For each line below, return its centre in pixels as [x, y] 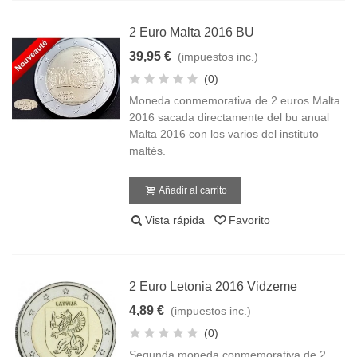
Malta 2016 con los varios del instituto [224, 134]
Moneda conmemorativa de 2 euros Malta [235, 100]
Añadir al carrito [193, 190]
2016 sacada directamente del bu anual [229, 117]
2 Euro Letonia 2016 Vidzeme [214, 286]
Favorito [250, 220]
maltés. [148, 151]
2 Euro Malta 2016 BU [192, 32]
